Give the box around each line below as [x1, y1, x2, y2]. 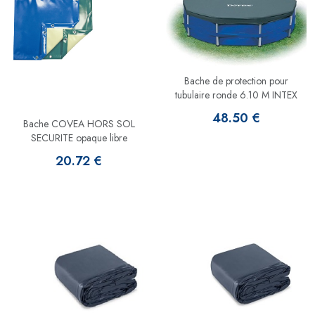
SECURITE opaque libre [30, 131, 127, 146]
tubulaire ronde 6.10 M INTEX [175, 88, 297, 103]
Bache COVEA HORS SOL [22, 117, 135, 131]
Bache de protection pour [184, 74, 288, 89]
